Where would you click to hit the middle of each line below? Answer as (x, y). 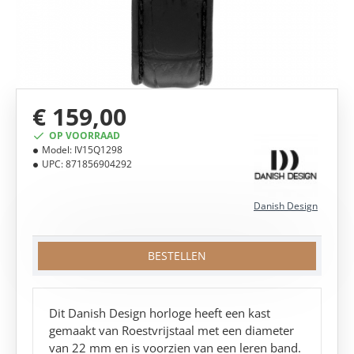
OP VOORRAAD (85, 136)
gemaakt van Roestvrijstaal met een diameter (171, 330)
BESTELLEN (177, 256)
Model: (57, 150)
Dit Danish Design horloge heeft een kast (160, 313)
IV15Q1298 (98, 150)
